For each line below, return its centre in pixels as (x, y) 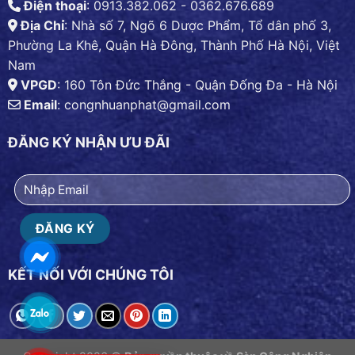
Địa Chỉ (41, 26)
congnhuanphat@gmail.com (147, 105)
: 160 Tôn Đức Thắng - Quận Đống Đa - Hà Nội (197, 85)
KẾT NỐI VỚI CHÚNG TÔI (91, 275)
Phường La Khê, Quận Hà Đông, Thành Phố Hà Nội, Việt (174, 46)
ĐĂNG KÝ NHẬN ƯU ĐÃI (89, 142)
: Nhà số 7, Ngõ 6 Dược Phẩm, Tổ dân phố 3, (198, 26)
